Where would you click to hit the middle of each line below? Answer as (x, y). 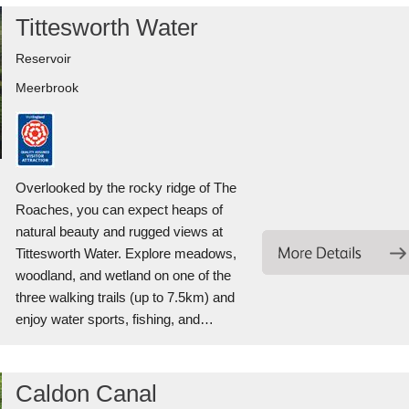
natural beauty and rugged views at (119, 231)
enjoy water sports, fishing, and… (114, 319)
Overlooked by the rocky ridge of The (126, 188)
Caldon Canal (86, 393)
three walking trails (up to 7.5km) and (125, 297)
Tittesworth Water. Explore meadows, (126, 253)
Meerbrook (47, 88)
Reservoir (43, 58)
